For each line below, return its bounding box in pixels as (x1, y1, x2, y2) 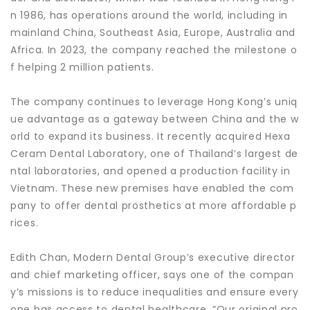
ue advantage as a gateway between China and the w (10, 112, 299, 126)
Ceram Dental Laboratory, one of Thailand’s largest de (10, 147, 299, 161)
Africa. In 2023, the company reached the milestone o (10, 43, 298, 57)
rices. (10, 216, 39, 230)
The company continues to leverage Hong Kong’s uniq (10, 95, 298, 109)
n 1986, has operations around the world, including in (10, 8, 289, 22)
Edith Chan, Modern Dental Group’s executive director (10, 250, 295, 264)
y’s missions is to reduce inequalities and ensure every (10, 285, 299, 299)
